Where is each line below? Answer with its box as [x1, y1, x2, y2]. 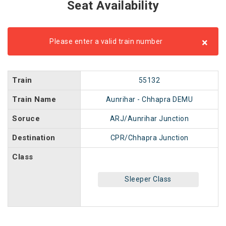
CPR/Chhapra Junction [110, 134, 189, 142]
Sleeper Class [125, 175, 172, 183]
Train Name [12, 95, 56, 104]
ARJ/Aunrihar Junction [109, 115, 189, 123]
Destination [12, 133, 55, 142]
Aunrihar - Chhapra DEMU [105, 95, 193, 103]
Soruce [12, 114, 40, 123]
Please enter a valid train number [49, 37, 163, 45]
